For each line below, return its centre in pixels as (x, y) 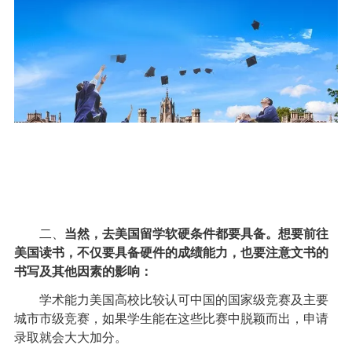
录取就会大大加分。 (70, 338)
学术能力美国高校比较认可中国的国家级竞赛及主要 (171, 300)
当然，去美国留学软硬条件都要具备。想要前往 (196, 234)
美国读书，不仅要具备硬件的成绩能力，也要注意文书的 (171, 253)
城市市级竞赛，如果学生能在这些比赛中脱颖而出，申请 (171, 319)
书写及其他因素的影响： (83, 272)
